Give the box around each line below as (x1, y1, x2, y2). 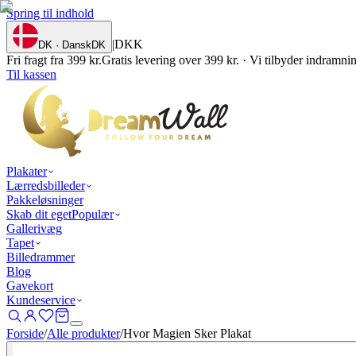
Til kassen (6, 68, 56, 81)
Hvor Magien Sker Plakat (123, 327, 251, 340)
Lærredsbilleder (6, 179, 85, 192)
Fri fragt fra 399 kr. (6, 53, 102, 67)
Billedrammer (6, 250, 75, 264)
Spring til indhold (6, 6, 94, 20)
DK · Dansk (38, 39, 91, 51)
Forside (6, 327, 44, 340)
